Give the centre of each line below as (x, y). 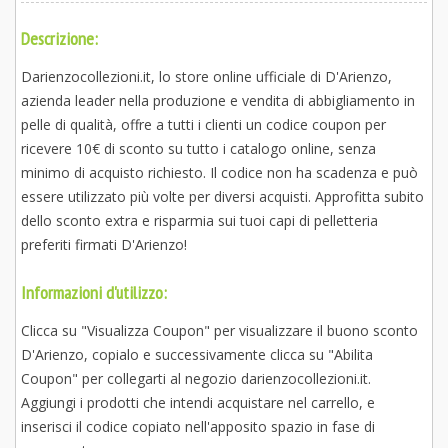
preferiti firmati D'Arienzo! (104, 244)
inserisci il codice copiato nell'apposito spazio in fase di (198, 426)
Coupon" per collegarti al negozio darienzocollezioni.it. (196, 378)
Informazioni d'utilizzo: (94, 292)
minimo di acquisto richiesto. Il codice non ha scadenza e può (219, 172)
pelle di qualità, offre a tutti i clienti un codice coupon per (203, 124)
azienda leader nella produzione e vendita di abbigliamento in (218, 100)
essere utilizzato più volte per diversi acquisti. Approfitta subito (222, 196)
